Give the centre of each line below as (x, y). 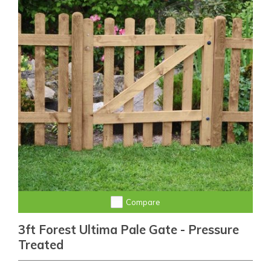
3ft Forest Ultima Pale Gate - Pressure (129, 230)
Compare (143, 202)
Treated (41, 245)
